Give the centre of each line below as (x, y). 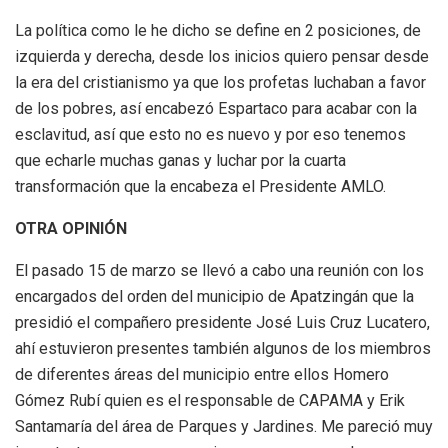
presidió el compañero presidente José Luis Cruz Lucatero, (222, 322)
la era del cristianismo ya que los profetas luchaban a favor (220, 82)
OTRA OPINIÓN (71, 228)
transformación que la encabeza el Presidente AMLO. (200, 186)
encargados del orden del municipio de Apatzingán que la (214, 296)
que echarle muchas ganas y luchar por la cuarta (180, 160)
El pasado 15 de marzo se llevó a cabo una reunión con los (219, 270)
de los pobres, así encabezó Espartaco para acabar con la (216, 108)
